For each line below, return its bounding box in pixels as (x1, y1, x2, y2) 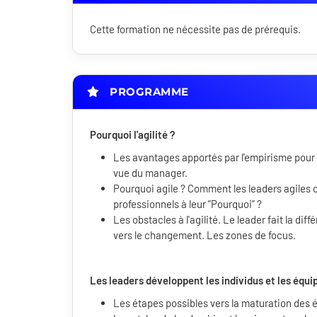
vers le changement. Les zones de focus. (113, 229, 296, 242)
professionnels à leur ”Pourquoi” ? (113, 197, 262, 211)
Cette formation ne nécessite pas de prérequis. (90, 23, 301, 36)
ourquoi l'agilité (96, 128, 170, 142)
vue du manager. (113, 166, 188, 180)
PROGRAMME (106, 85, 189, 99)
